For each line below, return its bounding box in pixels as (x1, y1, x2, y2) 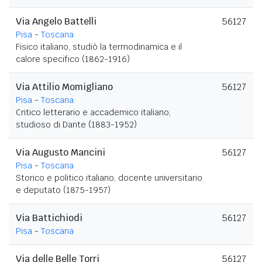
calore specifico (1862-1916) (16, 53, 130, 64)
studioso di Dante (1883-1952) (16, 119, 137, 130)
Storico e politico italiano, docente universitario (16, 172, 202, 183)
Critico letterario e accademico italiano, (16, 106, 171, 118)
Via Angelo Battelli (16, 15, 96, 27)
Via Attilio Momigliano (16, 80, 113, 93)
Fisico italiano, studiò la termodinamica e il (16, 41, 182, 52)
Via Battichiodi (16, 211, 82, 224)
